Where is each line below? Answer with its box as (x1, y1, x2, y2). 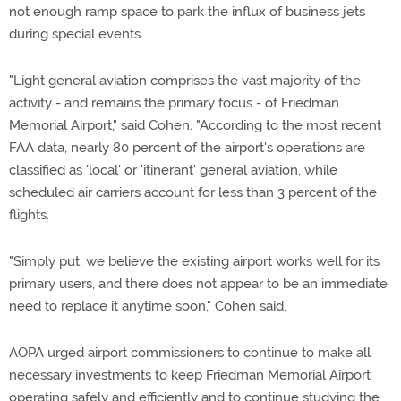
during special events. (9, 26, 143, 42)
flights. (9, 207, 49, 223)
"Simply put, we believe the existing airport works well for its (9, 253, 380, 269)
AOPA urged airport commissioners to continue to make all (9, 345, 371, 361)
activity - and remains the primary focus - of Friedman (9, 95, 339, 111)
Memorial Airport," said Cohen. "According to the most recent (9, 117, 381, 133)
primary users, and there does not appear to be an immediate (9, 276, 388, 292)
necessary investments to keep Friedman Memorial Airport (9, 367, 371, 383)
